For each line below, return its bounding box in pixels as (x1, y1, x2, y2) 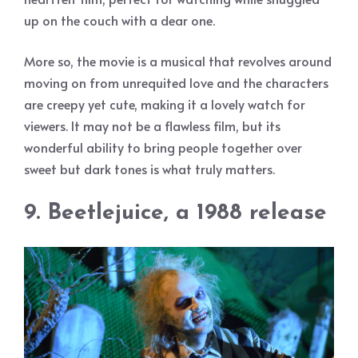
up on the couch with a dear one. (24, 11, 215, 30)
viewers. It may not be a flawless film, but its (24, 117, 280, 135)
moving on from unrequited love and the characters (24, 74, 328, 92)
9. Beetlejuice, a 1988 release (24, 202, 327, 225)
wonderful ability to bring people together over (24, 138, 302, 157)
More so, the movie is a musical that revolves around (24, 52, 332, 70)
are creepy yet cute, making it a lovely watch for (24, 95, 305, 113)
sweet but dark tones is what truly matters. (24, 160, 275, 178)
